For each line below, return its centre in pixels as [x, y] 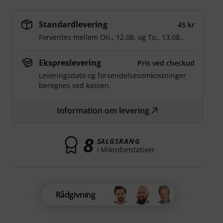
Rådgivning [75, 195]
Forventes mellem [70, 37]
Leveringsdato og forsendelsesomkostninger [113, 75]
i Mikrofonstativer [126, 149]
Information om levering [103, 111]
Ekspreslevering [70, 63]
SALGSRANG [118, 141]
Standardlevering [73, 24]
